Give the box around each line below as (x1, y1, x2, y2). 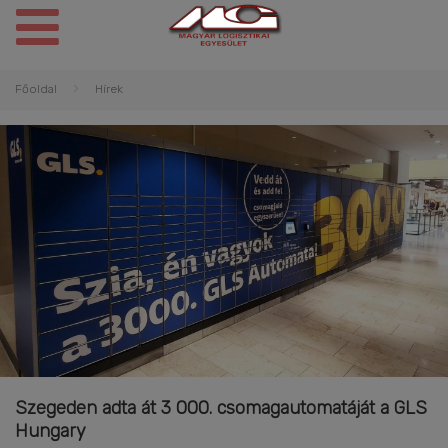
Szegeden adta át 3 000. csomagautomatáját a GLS (15, 397, 427, 420)
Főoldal (15, 82, 57, 96)
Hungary (15, 420, 86, 443)
